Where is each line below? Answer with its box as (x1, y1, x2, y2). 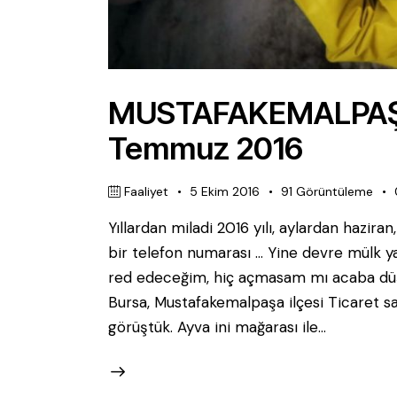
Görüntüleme (296, 183, 374, 199)
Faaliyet (124, 183, 169, 199)
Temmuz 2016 (108, 129, 303, 167)
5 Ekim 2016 (190, 183, 261, 199)
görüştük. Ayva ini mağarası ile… (108, 317, 326, 338)
